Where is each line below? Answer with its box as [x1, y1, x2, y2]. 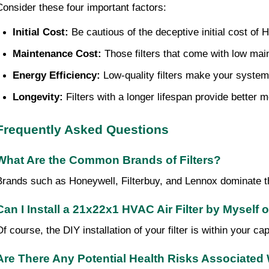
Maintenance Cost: [13, 47, 101, 59]
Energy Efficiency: [13, 69, 100, 81]
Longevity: [13, 91, 63, 103]
